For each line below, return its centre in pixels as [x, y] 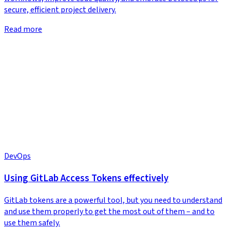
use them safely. [32, 223]
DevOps [17, 156]
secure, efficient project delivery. [60, 10]
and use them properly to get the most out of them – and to [109, 211]
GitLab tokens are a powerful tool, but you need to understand [113, 200]
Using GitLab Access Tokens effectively [86, 178]
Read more [23, 30]
